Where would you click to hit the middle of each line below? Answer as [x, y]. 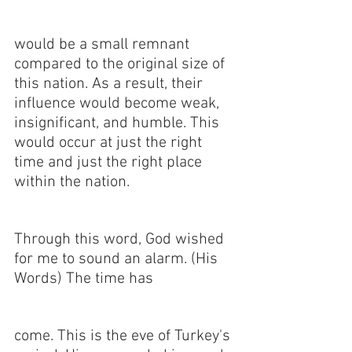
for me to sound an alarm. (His [118, 260]
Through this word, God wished [121, 240]
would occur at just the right [110, 143]
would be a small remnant [104, 45]
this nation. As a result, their [110, 84]
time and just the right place [110, 163]
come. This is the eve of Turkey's [124, 337]
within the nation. [74, 183]
